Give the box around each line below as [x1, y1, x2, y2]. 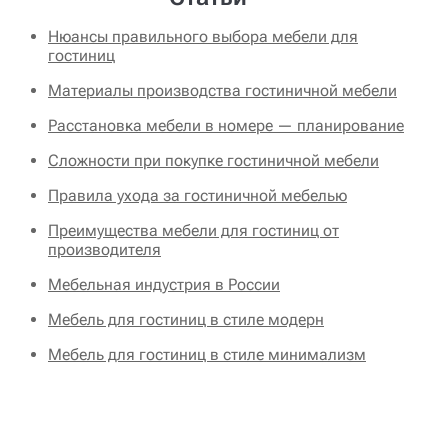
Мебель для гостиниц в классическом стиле [48, 380, 372, 400]
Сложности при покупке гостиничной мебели [48, 151, 379, 171]
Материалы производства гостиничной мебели [48, 81, 397, 101]
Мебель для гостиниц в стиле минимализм [48, 345, 366, 365]
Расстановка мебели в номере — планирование [48, 116, 404, 136]
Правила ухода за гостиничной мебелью [48, 186, 347, 206]
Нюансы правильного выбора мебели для [48, 27, 358, 47]
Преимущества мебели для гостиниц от [48, 221, 339, 241]
